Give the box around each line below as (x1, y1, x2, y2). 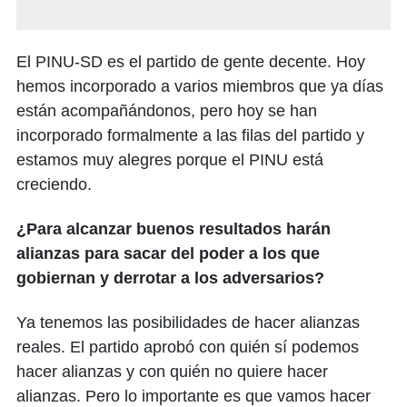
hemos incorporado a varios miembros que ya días (16, 77, 383, 96)
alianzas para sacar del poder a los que (16, 244, 320, 263)
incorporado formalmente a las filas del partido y (16, 126, 364, 145)
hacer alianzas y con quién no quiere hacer (16, 362, 328, 382)
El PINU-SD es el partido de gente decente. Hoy (16, 53, 365, 72)
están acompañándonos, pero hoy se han (16, 102, 317, 121)
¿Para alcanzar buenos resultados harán (16, 220, 331, 239)
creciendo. (16, 175, 92, 194)
